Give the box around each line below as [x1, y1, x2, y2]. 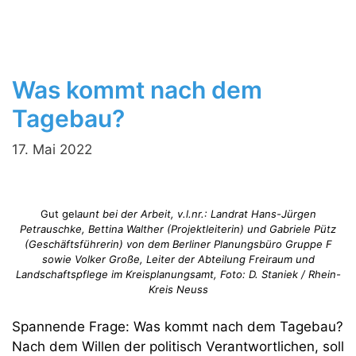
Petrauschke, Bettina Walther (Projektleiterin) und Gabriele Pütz [20, 222, 336, 235]
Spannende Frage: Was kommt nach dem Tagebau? [12, 319, 343, 335]
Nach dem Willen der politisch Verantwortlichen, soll [12, 339, 344, 354]
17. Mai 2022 [12, 141, 92, 157]
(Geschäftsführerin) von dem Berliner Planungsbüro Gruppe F [24, 237, 332, 250]
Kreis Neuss [148, 282, 208, 296]
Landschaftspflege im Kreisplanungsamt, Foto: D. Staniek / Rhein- [15, 267, 341, 281]
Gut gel [40, 207, 77, 220]
